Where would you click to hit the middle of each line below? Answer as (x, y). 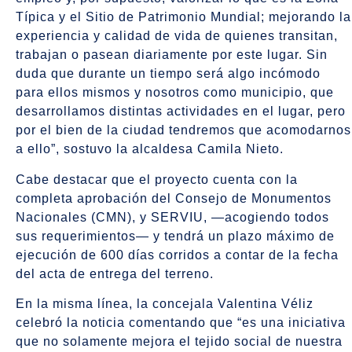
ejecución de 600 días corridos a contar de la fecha (177, 255)
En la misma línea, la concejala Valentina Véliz (165, 304)
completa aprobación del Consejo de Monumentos (174, 198)
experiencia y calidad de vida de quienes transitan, (177, 36)
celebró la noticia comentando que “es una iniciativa (181, 323)
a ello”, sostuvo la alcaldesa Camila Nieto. (150, 149)
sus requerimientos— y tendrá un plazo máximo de (175, 236)
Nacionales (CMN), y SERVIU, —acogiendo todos (172, 217)
